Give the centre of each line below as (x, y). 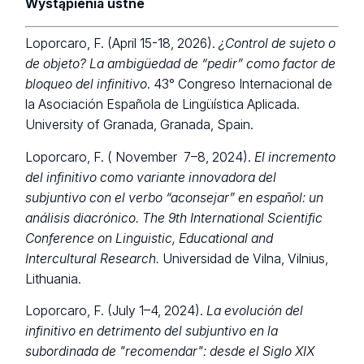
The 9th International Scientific (233, 218)
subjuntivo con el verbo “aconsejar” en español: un (175, 197)
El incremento (295, 157)
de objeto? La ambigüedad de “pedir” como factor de (181, 64)
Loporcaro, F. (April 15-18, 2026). (122, 44)
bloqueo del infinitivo (87, 84)
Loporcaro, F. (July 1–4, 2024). (116, 311)
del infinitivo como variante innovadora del (151, 177)
